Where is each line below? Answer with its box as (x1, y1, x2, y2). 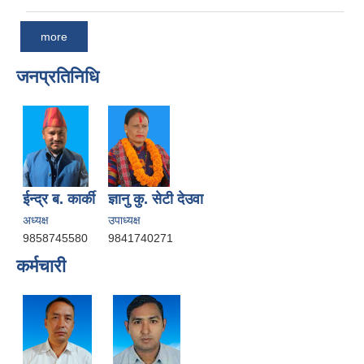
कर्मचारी (16, 255, 66, 276)
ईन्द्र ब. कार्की (23, 190, 95, 207)
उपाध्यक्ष (108, 213, 141, 227)
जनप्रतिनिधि (16, 66, 99, 87)
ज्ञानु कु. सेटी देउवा (108, 190, 203, 207)
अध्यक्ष (23, 213, 49, 227)
